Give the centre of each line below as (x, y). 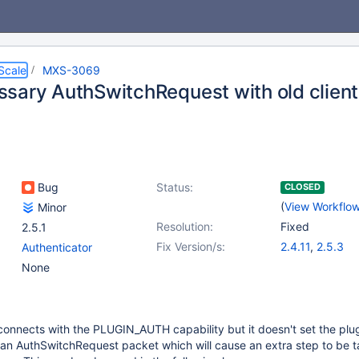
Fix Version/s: (191, 246)
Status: (175, 187)
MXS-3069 (71, 70)
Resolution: (185, 226)
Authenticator (57, 247)
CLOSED (303, 187)
